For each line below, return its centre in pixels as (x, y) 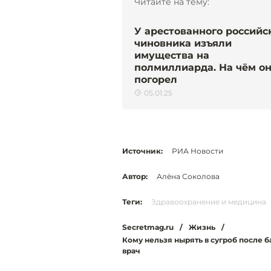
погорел (156, 79)
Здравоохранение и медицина (209, 201)
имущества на (172, 55)
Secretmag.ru (148, 227)
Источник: (142, 151)
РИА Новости (198, 151)
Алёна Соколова (188, 176)
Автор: (135, 176)
